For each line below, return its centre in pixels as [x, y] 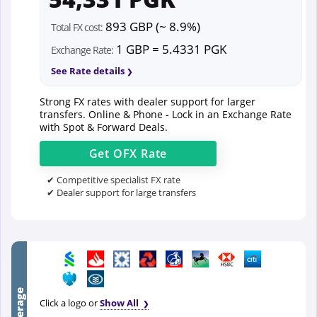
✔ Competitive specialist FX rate [114, 179]
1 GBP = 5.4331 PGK [170, 49]
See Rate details [88, 70]
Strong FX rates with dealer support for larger [148, 101]
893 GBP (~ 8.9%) [151, 26]
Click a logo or [70, 302]
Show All [120, 302]
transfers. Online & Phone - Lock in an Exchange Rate [166, 114]
